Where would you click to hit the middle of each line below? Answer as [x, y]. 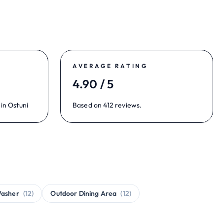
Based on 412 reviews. [107, 105]
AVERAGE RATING [110, 66]
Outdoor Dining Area [84, 193]
